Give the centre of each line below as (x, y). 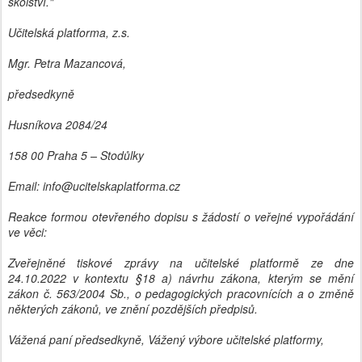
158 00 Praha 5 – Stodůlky (76, 155)
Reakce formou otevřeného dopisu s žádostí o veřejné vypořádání (181, 217)
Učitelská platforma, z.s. (69, 32)
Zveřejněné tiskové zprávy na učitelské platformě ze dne (181, 263)
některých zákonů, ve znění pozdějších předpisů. (133, 309)
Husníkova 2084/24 (58, 124)
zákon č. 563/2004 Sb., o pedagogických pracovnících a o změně (181, 293)
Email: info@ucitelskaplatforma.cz (94, 186)
